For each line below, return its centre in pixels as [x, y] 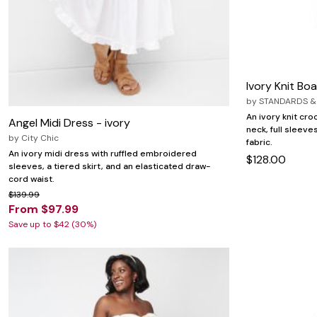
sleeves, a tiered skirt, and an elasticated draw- [110, 167]
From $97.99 [44, 209]
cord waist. [31, 179]
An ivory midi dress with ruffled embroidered [103, 154]
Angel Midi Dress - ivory [69, 123]
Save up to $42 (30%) [52, 225]
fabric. [259, 143]
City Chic [40, 138]
